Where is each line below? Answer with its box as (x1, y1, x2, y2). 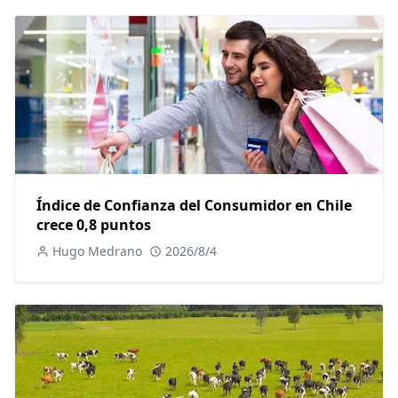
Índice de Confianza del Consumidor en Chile (36, 195, 352, 216)
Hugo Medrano (52, 243, 142, 260)
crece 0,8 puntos (36, 215, 151, 235)
